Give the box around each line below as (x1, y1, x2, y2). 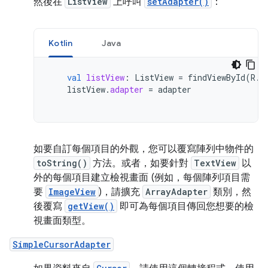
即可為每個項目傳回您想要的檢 (117, 200, 254, 213)
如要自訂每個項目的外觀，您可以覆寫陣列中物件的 (33, 143, 254, 156)
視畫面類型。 (33, 215, 91, 227)
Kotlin (48, 38, 73, 49)
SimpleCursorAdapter (13, 239, 111, 251)
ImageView (48, 186, 96, 198)
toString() (36, 157, 87, 169)
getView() (68, 200, 114, 212)
